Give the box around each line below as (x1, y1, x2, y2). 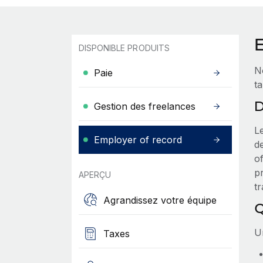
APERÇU (78, 170, 112, 180)
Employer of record (93, 134, 182, 146)
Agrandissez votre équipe (103, 194, 217, 206)
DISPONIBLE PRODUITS (78, 43, 170, 53)
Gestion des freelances (93, 100, 195, 112)
